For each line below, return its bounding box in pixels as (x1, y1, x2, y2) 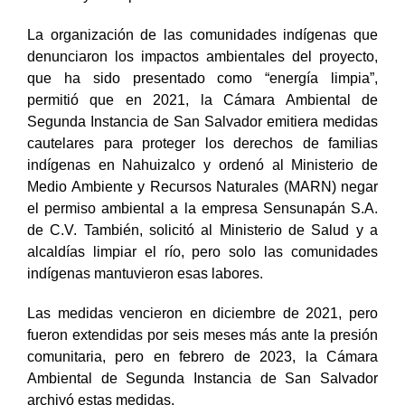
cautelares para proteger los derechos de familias (27, 135, 378, 151)
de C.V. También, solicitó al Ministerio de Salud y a (27, 221, 378, 238)
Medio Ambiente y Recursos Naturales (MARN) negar (27, 178, 378, 194)
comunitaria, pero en (27, 348, 180, 364)
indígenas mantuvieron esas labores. (27, 265, 267, 281)
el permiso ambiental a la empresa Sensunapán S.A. (27, 200, 378, 216)
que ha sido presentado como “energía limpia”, (27, 70, 378, 86)
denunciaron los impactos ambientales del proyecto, (27, 48, 378, 64)
